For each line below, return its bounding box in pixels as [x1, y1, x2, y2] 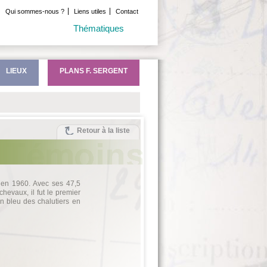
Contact [115, 8, 138, 15]
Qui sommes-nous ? [5, 8, 64, 15]
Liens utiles [73, 8, 106, 15]
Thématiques [73, 23, 124, 33]
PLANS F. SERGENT [59, 67, 128, 75]
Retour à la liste [76, 126, 130, 135]
